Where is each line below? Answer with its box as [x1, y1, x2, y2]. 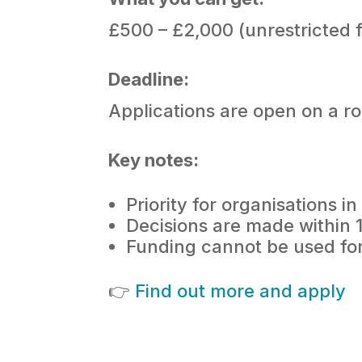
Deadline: [108, 68, 190, 90]
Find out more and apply [135, 280, 347, 301]
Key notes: [108, 149, 200, 170]
